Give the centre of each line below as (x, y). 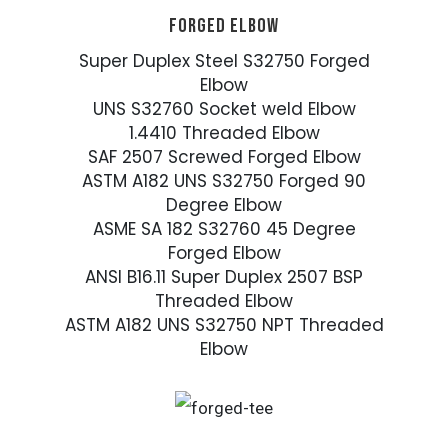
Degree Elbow (224, 205)
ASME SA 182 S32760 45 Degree (224, 229)
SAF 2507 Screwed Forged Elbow (224, 157)
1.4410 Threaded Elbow (224, 133)
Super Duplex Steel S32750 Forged (224, 61)
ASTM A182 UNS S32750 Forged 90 (224, 181)
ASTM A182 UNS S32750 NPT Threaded (224, 325)
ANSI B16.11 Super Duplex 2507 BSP (224, 277)
